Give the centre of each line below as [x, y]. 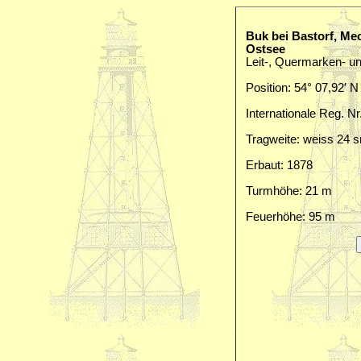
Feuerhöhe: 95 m [290, 217]
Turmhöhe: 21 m [289, 191]
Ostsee [266, 49]
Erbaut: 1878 [279, 165]
